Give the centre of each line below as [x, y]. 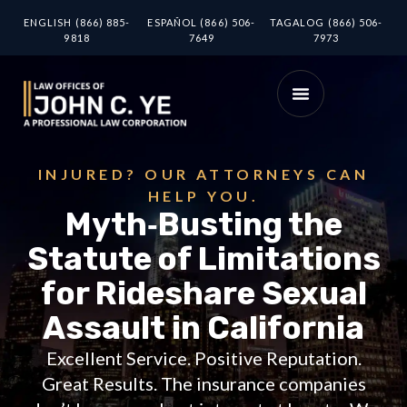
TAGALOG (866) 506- [326, 23]
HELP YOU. [203, 195]
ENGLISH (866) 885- [77, 23]
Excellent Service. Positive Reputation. [203, 357]
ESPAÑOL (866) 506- [202, 23]
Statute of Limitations [203, 258]
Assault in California [203, 328]
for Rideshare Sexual [203, 293]
